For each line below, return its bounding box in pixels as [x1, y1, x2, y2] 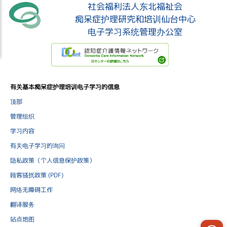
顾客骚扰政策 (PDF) [10, 171, 63, 180]
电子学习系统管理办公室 [88, 25, 183, 37]
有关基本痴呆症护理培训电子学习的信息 [10, 83, 120, 92]
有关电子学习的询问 [10, 141, 65, 150]
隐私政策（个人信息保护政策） [10, 156, 95, 165]
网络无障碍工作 [10, 185, 53, 195]
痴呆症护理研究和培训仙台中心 [74, 13, 196, 25]
